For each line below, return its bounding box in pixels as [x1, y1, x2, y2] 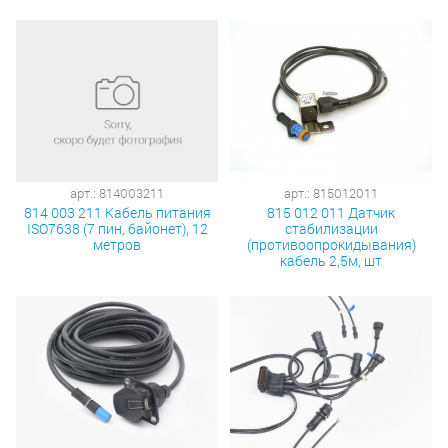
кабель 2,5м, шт [280, 250, 382, 270]
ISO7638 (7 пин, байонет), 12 [26, 218, 208, 238]
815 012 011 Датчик [267, 202, 395, 222]
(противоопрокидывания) [246, 234, 416, 254]
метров [93, 234, 141, 254]
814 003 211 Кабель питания [23, 202, 211, 222]
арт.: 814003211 [70, 183, 164, 202]
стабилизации [284, 218, 378, 238]
